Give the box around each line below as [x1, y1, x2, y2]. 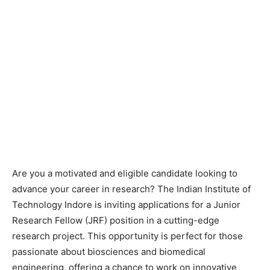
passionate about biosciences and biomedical [12, 245, 206, 257]
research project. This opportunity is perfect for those [12, 230, 243, 242]
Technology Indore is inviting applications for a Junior [12, 198, 240, 210]
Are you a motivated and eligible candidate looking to [12, 167, 237, 179]
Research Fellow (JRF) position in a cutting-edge [12, 214, 219, 226]
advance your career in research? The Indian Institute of [12, 183, 251, 195]
